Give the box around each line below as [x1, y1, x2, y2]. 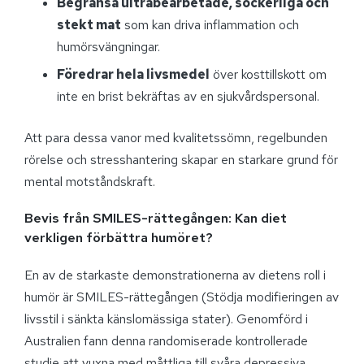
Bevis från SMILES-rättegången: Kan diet [24, 209, 287, 227]
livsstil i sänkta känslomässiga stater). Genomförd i [24, 310, 308, 327]
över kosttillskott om [210, 65, 327, 83]
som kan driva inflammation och [121, 16, 299, 34]
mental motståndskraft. [24, 172, 155, 190]
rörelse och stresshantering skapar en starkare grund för [24, 150, 338, 168]
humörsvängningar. [57, 38, 160, 56]
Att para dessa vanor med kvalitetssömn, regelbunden [24, 128, 327, 146]
